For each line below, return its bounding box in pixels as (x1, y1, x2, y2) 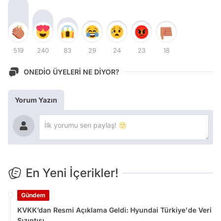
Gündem (21, 191, 45, 199)
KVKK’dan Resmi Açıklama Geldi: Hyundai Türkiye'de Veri (17, 205, 212, 214)
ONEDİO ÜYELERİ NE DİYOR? (24, 68, 119, 76)
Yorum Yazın (15, 95, 57, 104)
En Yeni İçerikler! (26, 165, 118, 180)
